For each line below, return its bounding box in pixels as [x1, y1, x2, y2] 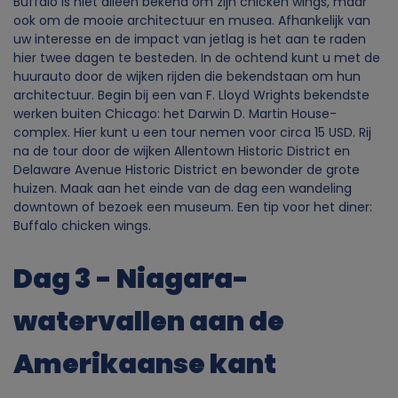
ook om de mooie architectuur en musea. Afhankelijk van [13, 11, 370, 29]
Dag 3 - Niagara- [13, 259, 249, 298]
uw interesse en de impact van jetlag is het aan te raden [13, 29, 366, 48]
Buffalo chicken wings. [13, 216, 151, 235]
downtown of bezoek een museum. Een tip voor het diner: [13, 197, 372, 216]
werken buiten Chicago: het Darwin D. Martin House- [13, 104, 337, 123]
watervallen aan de [13, 301, 284, 340]
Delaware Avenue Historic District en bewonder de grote [13, 160, 360, 179]
